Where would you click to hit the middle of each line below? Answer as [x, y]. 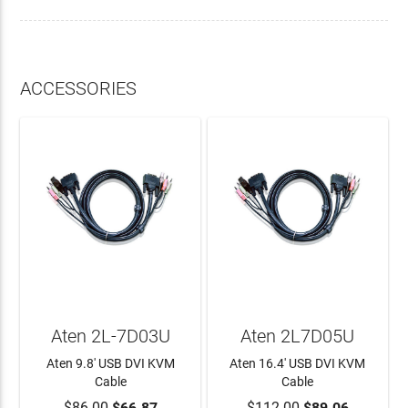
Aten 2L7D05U [298, 336]
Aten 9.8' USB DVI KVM [110, 364]
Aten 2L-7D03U [110, 336]
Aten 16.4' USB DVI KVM [298, 364]
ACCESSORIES [79, 88]
